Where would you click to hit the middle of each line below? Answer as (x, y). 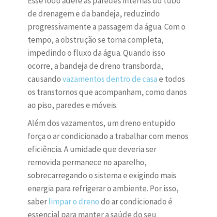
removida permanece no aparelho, (87, 163)
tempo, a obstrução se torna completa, (95, 40)
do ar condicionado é (136, 202)
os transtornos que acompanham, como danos (107, 92)
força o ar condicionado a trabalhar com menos (108, 136)
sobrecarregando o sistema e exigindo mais (102, 176)
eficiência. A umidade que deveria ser (92, 149)
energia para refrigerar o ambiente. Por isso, (103, 189)
